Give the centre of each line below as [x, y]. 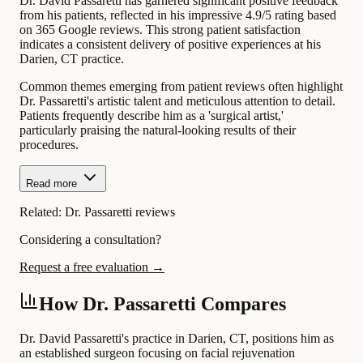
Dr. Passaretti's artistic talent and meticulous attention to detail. [177, 101]
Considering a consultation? [90, 240]
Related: [42, 212]
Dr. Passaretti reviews [120, 212]
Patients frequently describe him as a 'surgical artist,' [152, 116]
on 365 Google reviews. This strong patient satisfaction [160, 30]
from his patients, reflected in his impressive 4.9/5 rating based [178, 15]
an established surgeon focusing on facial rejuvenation [157, 352]
